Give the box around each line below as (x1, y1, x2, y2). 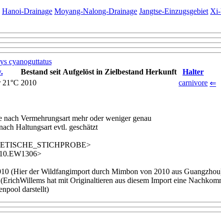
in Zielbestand (96, 67, 144, 76)
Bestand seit (21, 67, 61, 76)
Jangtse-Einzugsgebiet (139, 6, 208, 15)
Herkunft (146, 67, 177, 76)
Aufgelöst (63, 67, 94, 76)
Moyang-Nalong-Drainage (54, 6, 137, 15)
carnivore (179, 78, 208, 87)
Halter (183, 67, 204, 76)
